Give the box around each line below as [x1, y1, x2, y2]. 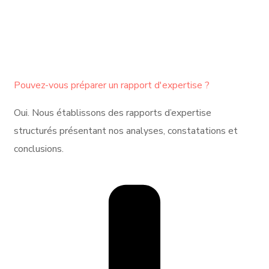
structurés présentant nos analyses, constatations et [14, 124, 238, 138]
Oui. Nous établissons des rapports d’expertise [14, 106, 211, 119]
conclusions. [14, 142, 64, 156]
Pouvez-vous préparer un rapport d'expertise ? [14, 78, 210, 92]
